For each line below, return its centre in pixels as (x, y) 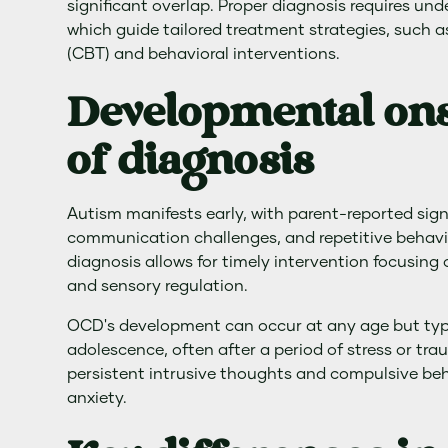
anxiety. (97, 398)
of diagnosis (190, 162)
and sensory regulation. (158, 286)
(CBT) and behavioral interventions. (204, 54)
